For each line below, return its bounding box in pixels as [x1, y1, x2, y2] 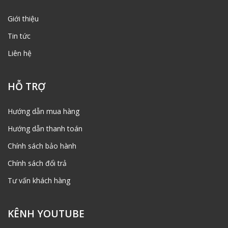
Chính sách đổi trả [8, 158, 67, 168]
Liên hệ [8, 48, 32, 58]
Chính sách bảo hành [8, 140, 76, 151]
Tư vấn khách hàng [8, 175, 70, 185]
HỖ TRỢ [8, 79, 45, 93]
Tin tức [8, 31, 31, 41]
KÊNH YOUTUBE [8, 207, 84, 220]
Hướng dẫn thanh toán [8, 123, 82, 133]
